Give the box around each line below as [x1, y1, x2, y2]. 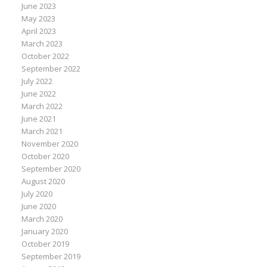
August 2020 [21, 176, 66, 187]
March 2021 [21, 126, 63, 136]
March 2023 [21, 38, 63, 49]
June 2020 [21, 201, 57, 212]
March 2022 [21, 101, 63, 111]
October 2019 [21, 238, 70, 249]
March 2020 [21, 213, 63, 224]
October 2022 [21, 51, 70, 61]
